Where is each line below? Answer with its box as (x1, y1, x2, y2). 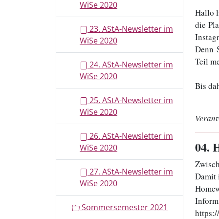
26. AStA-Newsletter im (88, 131, 173, 141)
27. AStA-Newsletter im (88, 166, 173, 177)
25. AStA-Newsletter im (88, 95, 173, 106)
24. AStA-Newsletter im (88, 59, 173, 70)
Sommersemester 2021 (80, 202, 168, 213)
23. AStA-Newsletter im (88, 23, 173, 34)
